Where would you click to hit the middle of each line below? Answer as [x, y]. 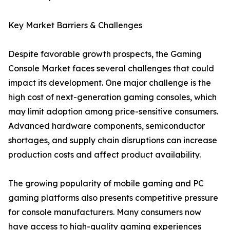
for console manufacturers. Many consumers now [105, 212]
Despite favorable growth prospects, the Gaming [105, 54]
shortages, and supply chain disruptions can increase [113, 140]
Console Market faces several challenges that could [111, 69]
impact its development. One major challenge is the [110, 83]
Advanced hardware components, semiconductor [107, 126]
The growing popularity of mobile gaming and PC [106, 184]
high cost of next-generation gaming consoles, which [112, 97]
